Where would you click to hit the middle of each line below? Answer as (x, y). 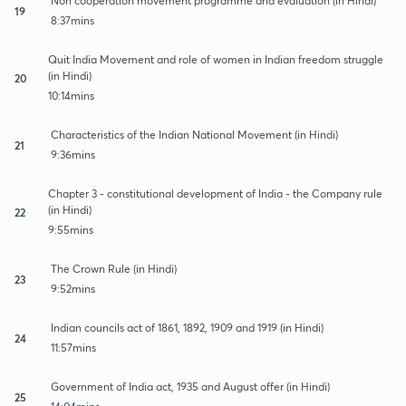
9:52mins (73, 288)
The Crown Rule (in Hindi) (114, 268)
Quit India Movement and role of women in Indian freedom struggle (216, 59)
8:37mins (72, 20)
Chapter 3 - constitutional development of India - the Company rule (216, 193)
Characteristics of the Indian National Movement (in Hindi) (194, 134)
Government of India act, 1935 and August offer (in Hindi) (190, 386)
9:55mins (71, 229)
